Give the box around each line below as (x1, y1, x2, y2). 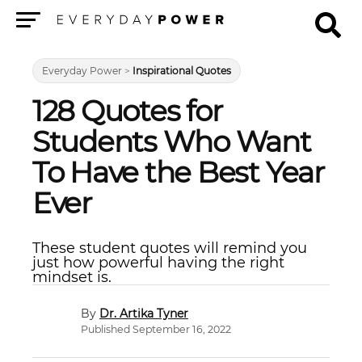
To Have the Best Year (32, 154, 324, 190)
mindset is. (32, 268, 112, 286)
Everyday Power (42, 65, 122, 77)
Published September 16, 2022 (81, 323, 231, 335)
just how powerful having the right (32, 254, 284, 271)
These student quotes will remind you (32, 239, 307, 257)
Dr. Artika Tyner (99, 306, 188, 321)
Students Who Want (32, 124, 311, 159)
